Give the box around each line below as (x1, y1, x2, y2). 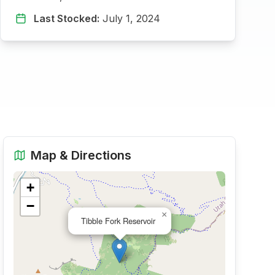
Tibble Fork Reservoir (81, 215, 156, 227)
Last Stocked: (34, 12, 99, 25)
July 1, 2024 (103, 12, 160, 25)
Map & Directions (31, 148, 132, 163)
